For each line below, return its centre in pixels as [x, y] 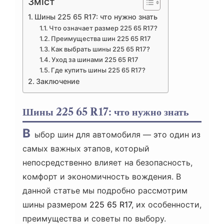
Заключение [57, 81]
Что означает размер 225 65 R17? [103, 28]
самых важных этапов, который [86, 149]
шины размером [56, 205]
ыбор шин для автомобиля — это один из [117, 135]
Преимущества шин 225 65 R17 [101, 39]
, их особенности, [166, 205]
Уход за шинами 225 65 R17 [95, 60]
